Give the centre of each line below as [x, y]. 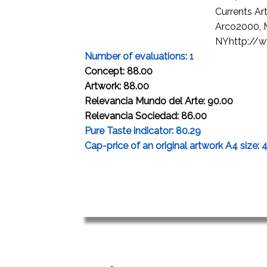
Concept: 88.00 [119, 71]
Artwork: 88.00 [117, 86]
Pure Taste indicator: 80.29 [143, 131]
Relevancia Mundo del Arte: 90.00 [159, 101]
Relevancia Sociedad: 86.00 [146, 116]
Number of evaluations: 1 [139, 56]
